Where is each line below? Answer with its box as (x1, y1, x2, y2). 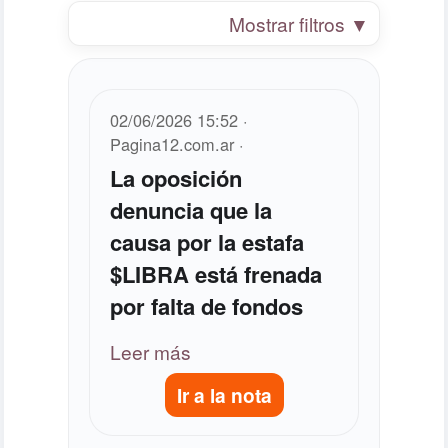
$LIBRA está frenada (110, 257, 323, 290)
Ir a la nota (176, 380, 272, 409)
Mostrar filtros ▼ (228, 9, 369, 37)
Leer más (110, 337, 192, 365)
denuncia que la (110, 193, 273, 226)
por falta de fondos (110, 289, 304, 322)
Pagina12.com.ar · (110, 131, 245, 156)
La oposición (110, 161, 243, 194)
